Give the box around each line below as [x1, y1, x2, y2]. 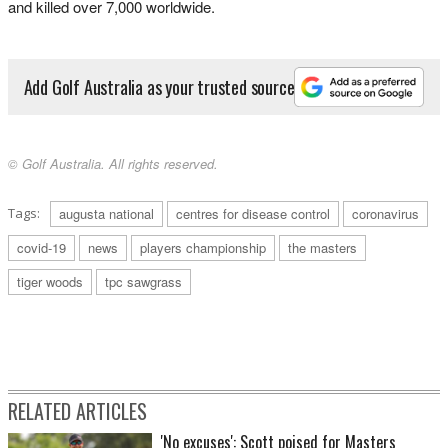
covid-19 [17, 238, 66, 258]
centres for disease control [176, 204, 330, 224]
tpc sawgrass [105, 272, 182, 292]
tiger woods [17, 272, 83, 292]
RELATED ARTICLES [8, 396, 147, 427]
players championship [140, 238, 266, 258]
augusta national [59, 204, 154, 224]
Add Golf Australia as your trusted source [23, 73, 295, 100]
